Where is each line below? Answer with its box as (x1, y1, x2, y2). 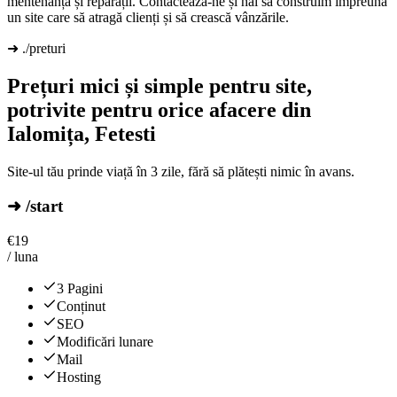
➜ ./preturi (7, 41, 66, 57)
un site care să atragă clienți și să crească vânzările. (7, 10, 289, 26)
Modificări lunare (57, 333, 153, 349)
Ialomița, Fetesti (7, 122, 156, 146)
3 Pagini (57, 280, 103, 296)
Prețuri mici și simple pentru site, (7, 74, 312, 98)
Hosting (57, 369, 101, 385)
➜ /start (7, 196, 63, 215)
